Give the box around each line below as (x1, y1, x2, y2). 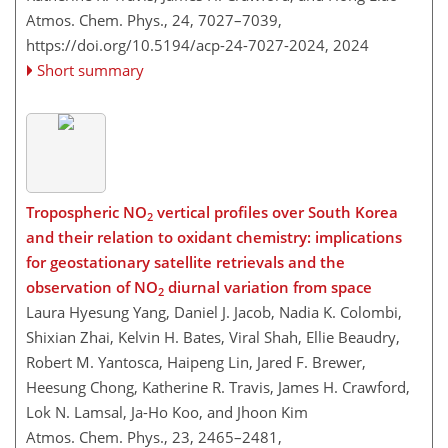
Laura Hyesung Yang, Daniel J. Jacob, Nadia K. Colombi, (26, 302, 402, 322)
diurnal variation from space (164, 277, 372, 297)
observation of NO (26, 277, 158, 297)
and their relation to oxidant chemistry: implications (26, 227, 402, 247)
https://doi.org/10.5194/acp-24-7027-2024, (26, 34, 329, 55)
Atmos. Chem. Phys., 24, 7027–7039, (26, 9, 282, 30)
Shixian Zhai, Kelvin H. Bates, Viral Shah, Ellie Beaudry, (26, 327, 400, 347)
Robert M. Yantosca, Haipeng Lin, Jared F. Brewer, (26, 352, 366, 372)
